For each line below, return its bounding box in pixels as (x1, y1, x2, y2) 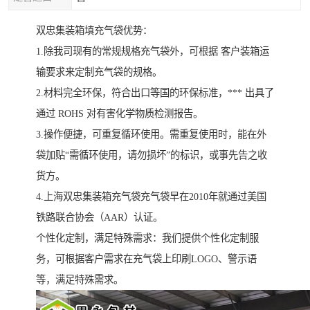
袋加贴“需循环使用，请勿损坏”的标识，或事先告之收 (36, 149, 267, 161)
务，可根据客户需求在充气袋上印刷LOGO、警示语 (36, 253, 257, 265)
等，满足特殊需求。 (36, 274, 123, 286)
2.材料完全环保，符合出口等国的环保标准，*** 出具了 (36, 87, 274, 99)
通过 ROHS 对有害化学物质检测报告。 (36, 108, 203, 120)
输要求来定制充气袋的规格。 (36, 66, 162, 78)
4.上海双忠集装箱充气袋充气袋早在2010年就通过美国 (36, 191, 266, 203)
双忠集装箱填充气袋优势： (36, 25, 152, 37)
